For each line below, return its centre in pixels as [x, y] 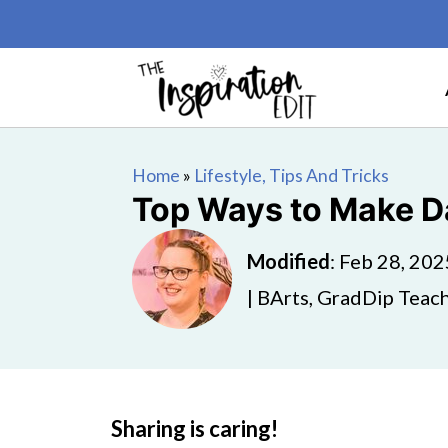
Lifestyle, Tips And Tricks [291, 175]
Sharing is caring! [194, 428]
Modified [288, 261]
